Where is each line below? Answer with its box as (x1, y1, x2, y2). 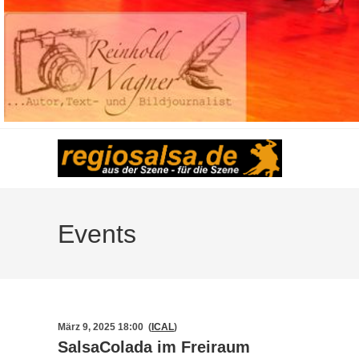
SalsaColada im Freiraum (58, 338, 250, 356)
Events (58, 220, 136, 248)
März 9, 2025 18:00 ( (58, 321, 151, 333)
